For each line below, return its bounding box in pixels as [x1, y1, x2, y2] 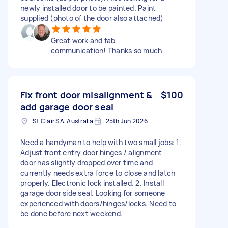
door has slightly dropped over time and [20, 157, 153, 167]
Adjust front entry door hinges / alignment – [20, 147, 168, 157]
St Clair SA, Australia [33, 116, 94, 125]
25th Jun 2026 [105, 116, 148, 125]
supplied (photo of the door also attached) [20, 13, 164, 23]
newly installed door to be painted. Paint [20, 3, 156, 13]
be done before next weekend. [20, 208, 123, 218]
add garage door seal [20, 100, 113, 113]
